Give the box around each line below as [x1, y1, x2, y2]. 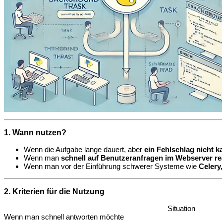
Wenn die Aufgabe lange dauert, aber [24, 145, 144, 154]
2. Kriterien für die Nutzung [4, 187, 105, 196]
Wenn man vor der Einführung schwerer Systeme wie [24, 162, 199, 171]
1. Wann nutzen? [4, 128, 66, 137]
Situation [167, 204, 195, 213]
